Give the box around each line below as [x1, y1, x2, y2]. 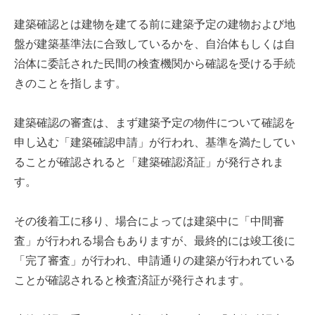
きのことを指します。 [14, 77, 127, 90]
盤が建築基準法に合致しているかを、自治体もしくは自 [14, 38, 295, 51]
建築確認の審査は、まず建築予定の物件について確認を [14, 117, 295, 129]
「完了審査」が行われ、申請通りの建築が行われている [14, 255, 295, 267]
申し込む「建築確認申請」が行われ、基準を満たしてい [14, 136, 295, 149]
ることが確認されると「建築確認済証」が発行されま [14, 156, 284, 169]
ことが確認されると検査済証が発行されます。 [14, 274, 250, 287]
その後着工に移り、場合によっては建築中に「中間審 [14, 215, 284, 228]
